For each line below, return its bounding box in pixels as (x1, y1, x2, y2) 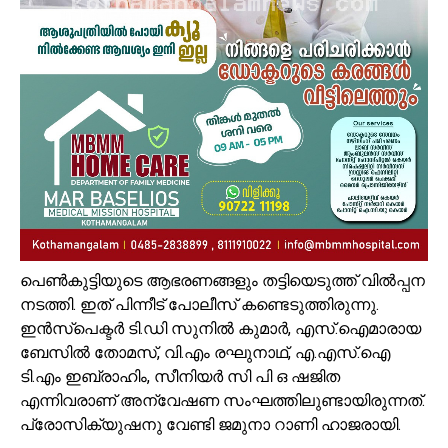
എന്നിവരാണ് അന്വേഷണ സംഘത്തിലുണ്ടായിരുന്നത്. (20, 390, 425, 410)
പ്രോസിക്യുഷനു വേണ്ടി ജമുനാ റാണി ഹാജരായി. (20, 414, 401, 434)
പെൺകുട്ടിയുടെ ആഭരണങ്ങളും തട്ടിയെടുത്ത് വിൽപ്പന (20, 270, 425, 290)
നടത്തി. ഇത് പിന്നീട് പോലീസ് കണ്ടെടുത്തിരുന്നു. (20, 294, 379, 314)
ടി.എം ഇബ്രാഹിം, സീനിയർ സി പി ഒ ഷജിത (20, 366, 340, 386)
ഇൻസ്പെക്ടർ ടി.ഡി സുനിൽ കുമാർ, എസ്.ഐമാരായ (20, 318, 421, 338)
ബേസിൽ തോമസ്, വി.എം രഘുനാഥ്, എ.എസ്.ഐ (20, 342, 390, 362)
